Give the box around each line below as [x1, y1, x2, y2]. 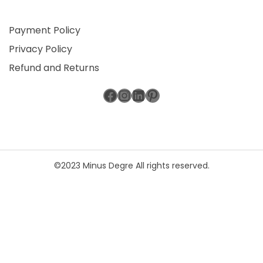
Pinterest [145, 85, 206, 104]
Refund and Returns [9, 60, 99, 75]
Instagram [117, 85, 191, 104]
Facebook [103, 85, 171, 104]
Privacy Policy [9, 42, 72, 56]
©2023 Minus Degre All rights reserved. [53, 159, 210, 171]
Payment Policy [9, 23, 80, 37]
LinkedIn [131, 85, 188, 104]
